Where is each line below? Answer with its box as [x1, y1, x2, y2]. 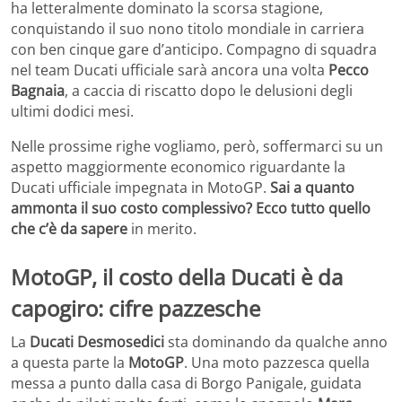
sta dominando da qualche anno [164, 332, 388, 353]
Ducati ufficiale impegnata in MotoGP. [11, 177, 270, 197]
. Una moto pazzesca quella [184, 353, 370, 373]
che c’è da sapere [11, 218, 127, 239]
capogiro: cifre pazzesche [11, 293, 260, 323]
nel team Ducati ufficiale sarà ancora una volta [11, 59, 328, 80]
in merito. [127, 218, 197, 239]
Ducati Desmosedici [30, 332, 164, 353]
